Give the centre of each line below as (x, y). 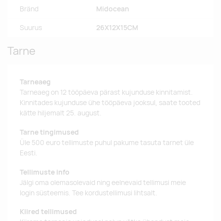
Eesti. (29, 153)
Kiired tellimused (48, 212)
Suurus (31, 28)
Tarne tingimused (49, 132)
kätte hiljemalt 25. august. (61, 113)
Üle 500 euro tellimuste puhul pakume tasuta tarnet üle (107, 142)
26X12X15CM (117, 28)
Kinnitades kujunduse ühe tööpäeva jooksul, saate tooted (110, 103)
